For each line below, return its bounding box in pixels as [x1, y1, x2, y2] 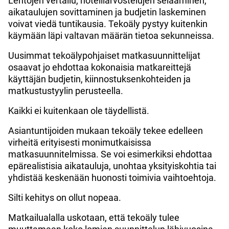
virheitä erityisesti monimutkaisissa [8, 136, 151, 148]
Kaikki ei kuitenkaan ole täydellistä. [8, 105, 149, 116]
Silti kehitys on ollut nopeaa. [8, 192, 121, 203]
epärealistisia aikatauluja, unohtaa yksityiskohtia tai [8, 160, 216, 171]
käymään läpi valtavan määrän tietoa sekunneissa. [8, 30, 214, 41]
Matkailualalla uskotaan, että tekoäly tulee [8, 212, 179, 223]
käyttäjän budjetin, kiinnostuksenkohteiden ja [8, 73, 191, 84]
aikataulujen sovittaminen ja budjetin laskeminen [8, 6, 206, 17]
